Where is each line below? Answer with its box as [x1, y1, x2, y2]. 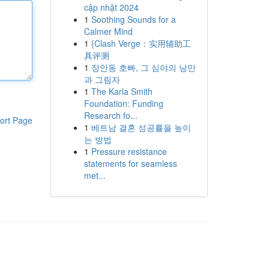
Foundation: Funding [83, 97, 163, 109]
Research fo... [83, 109, 138, 121]
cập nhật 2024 [83, 1, 139, 13]
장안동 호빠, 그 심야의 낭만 [91, 61, 196, 73]
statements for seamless [83, 157, 177, 169]
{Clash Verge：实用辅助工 [91, 37, 191, 49]
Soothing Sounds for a [91, 13, 176, 25]
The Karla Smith [91, 85, 153, 97]
